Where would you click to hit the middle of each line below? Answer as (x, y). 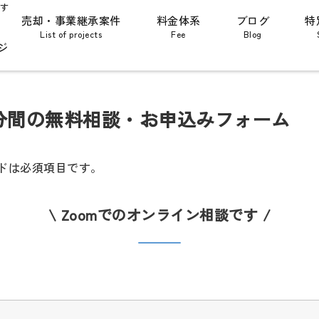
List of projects (71, 34)
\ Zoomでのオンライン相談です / (159, 215)
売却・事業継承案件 (71, 20)
